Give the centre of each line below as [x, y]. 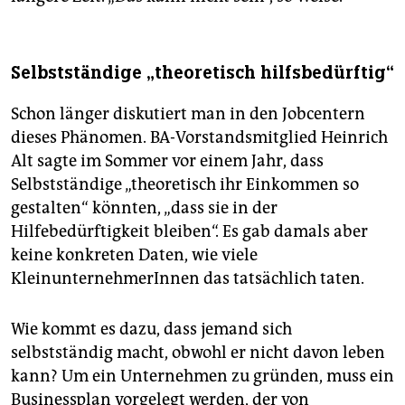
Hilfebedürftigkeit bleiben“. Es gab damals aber [189, 232]
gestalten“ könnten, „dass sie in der [144, 208]
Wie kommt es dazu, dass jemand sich [151, 330]
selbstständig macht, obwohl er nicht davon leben [198, 353]
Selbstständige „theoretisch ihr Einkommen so [185, 185]
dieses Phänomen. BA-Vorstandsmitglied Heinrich [199, 138]
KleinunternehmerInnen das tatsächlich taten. [188, 279]
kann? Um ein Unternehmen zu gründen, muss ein [202, 377]
